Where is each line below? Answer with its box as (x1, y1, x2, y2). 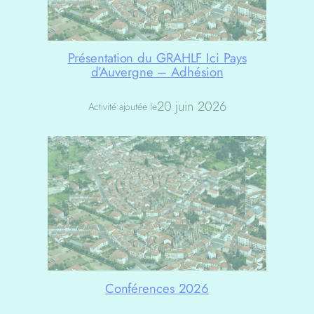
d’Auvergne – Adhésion (90, 62, 224, 82)
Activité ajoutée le (88, 99, 157, 114)
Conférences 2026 (104, 278, 210, 298)
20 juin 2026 (156, 97, 226, 116)
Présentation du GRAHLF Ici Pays (67, 48, 247, 68)
